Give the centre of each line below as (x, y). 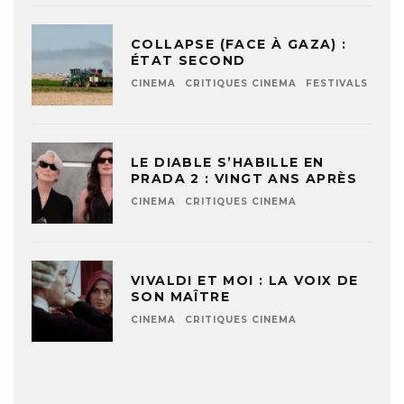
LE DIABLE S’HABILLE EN (228, 163)
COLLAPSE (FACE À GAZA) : (239, 45)
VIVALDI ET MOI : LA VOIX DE (245, 281)
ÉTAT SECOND (188, 61)
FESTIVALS (337, 84)
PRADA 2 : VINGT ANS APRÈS (244, 179)
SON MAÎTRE (181, 297)
